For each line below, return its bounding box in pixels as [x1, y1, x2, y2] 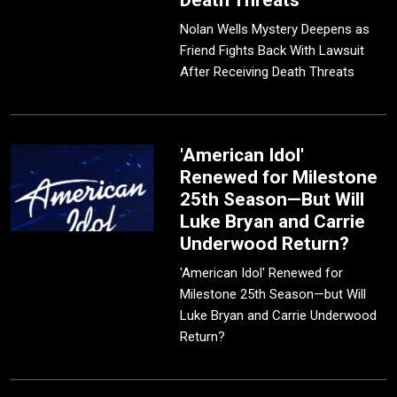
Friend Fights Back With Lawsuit [180, 43, 365, 59]
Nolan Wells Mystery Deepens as [180, 21, 370, 38]
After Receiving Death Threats [180, 64, 355, 81]
